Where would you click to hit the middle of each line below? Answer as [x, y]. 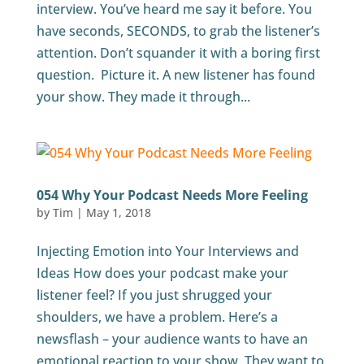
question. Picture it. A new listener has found [175, 75]
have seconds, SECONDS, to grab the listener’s [178, 31]
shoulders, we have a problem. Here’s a [157, 317]
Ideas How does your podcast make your [162, 273]
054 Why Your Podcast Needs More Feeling [172, 195]
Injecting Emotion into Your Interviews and [167, 251]
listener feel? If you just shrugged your [154, 295]
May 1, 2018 [118, 213]
